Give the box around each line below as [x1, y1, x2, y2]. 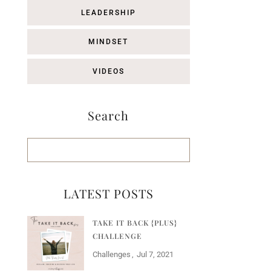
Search [88, 106, 129, 123]
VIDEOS [92, 67, 125, 76]
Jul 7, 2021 [136, 249, 174, 259]
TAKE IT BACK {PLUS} [92, 217, 177, 227]
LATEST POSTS [63, 184, 154, 201]
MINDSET [88, 38, 129, 47]
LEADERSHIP [80, 8, 136, 17]
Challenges [92, 249, 131, 259]
